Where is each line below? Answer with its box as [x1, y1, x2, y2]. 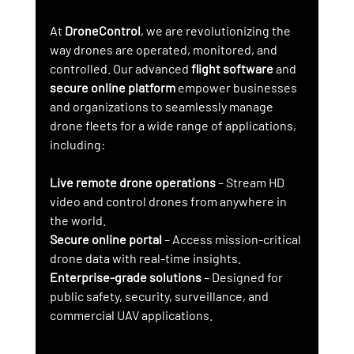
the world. [49, 212, 106, 228]
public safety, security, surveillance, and [49, 288, 271, 303]
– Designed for [201, 269, 285, 284]
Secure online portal [49, 231, 162, 247]
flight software [190, 60, 273, 76]
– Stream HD [215, 174, 287, 190]
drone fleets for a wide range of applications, [49, 117, 299, 133]
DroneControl [64, 22, 141, 38]
